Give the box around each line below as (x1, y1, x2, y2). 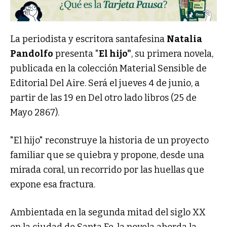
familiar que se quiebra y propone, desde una (10, 149, 204, 161)
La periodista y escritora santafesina (10, 33, 167, 45)
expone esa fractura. (10, 178, 95, 190)
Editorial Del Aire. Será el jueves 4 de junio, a (10, 77, 200, 89)
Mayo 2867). (10, 106, 59, 118)
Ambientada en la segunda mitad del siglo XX (10, 206, 206, 218)
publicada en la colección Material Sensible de (10, 62, 207, 74)
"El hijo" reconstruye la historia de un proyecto (10, 134, 209, 146)
